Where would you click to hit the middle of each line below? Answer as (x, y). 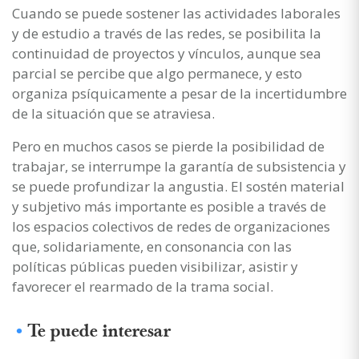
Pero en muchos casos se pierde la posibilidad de (168, 146)
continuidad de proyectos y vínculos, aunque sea (167, 53)
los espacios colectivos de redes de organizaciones (171, 226)
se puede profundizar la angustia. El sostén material (178, 186)
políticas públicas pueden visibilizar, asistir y (155, 266)
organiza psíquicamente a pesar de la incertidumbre (179, 93)
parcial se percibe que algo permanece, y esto (157, 73)
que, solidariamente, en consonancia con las (152, 246)
